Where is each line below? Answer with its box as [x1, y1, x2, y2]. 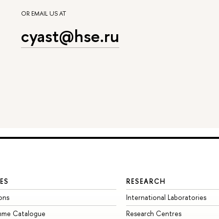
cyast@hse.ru [21, 24, 119, 48]
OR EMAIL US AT [21, 9, 66, 18]
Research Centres [126, 208, 181, 218]
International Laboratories [126, 192, 206, 202]
